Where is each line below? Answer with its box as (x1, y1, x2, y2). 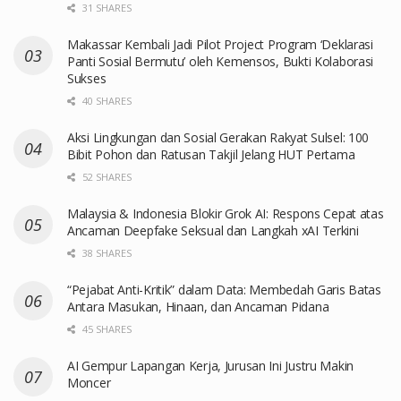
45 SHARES (80, 321, 132, 336)
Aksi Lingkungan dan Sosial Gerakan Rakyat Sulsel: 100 (67, 128, 370, 146)
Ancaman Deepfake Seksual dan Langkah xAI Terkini (67, 221, 359, 239)
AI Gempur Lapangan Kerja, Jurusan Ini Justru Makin (67, 356, 354, 374)
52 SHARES (80, 169, 132, 183)
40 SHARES (80, 93, 132, 107)
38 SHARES (80, 245, 132, 260)
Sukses (67, 69, 107, 87)
